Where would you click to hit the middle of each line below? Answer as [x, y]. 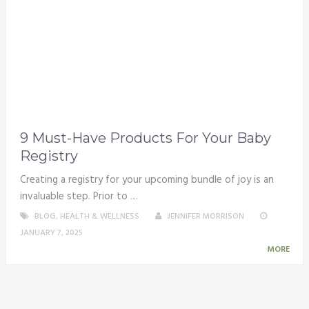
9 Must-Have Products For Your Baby [145, 138]
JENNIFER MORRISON [205, 217]
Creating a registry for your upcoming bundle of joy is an [147, 180]
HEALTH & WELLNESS [99, 217]
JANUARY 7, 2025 [51, 233]
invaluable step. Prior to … [79, 197]
